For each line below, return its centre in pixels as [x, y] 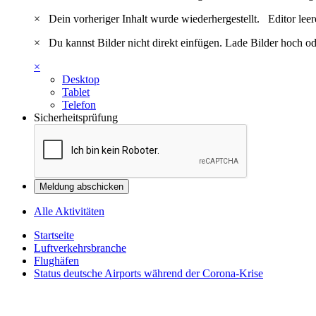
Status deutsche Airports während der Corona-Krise [148, 274]
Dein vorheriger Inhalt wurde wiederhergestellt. [156, 19]
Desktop [81, 80]
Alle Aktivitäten [69, 212]
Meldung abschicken [81, 187]
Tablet [76, 92]
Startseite [54, 236]
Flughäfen [56, 261]
